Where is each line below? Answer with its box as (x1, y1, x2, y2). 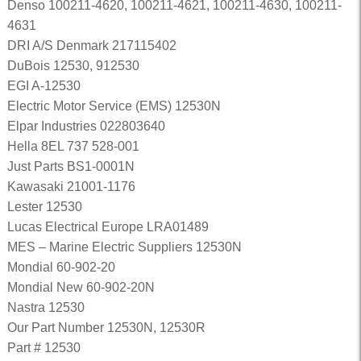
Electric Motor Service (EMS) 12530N (6, 99, 221, 113)
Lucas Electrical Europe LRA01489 (6, 220, 209, 234)
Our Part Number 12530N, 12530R (6, 321, 205, 334)
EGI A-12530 (6, 79, 81, 93)
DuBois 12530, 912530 (6, 59, 139, 73)
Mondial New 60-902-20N (6, 280, 155, 294)
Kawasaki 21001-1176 (6, 180, 135, 193)
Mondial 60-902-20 (6, 260, 115, 274)
